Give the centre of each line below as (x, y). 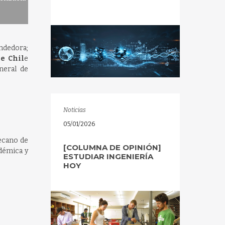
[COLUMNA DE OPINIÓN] (112, 147)
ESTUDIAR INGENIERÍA (108, 156)
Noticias (74, 110)
